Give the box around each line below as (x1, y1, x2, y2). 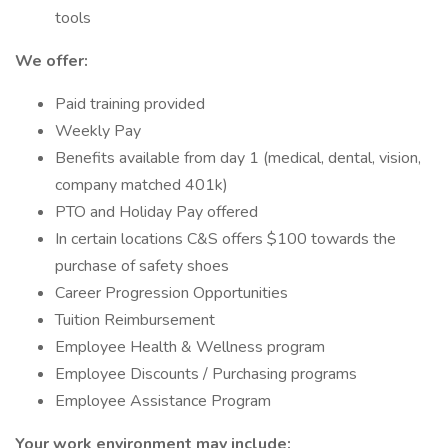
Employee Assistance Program (55, 390, 271, 412)
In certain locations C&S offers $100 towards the (55, 228, 396, 250)
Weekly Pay (55, 120, 141, 142)
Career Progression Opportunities (55, 282, 288, 304)
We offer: (15, 50, 88, 72)
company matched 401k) (55, 174, 228, 196)
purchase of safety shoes (55, 255, 229, 277)
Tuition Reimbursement (55, 309, 215, 331)
